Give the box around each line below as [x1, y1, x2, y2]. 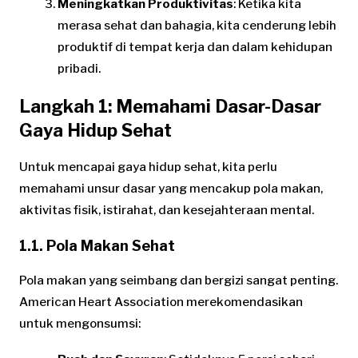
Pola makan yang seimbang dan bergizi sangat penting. [19, 272, 338, 288]
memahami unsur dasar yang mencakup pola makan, [19, 181, 323, 196]
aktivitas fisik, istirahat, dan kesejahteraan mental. [19, 202, 314, 217]
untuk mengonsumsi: [19, 316, 141, 331]
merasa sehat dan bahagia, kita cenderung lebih [58, 18, 336, 33]
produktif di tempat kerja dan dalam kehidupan [58, 39, 332, 54]
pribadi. [58, 61, 101, 76]
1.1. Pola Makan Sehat [19, 237, 175, 254]
